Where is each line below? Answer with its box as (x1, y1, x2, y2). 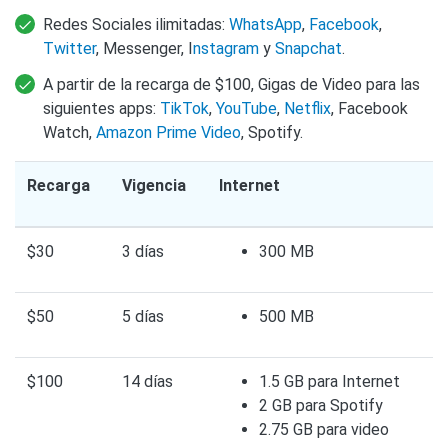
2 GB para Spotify (259, 395, 383, 415)
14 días (122, 371, 173, 391)
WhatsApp (229, 14, 302, 34)
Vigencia (122, 175, 186, 195)
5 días (122, 306, 164, 326)
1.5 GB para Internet (259, 371, 400, 391)
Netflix (284, 98, 331, 118)
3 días (122, 241, 164, 261)
